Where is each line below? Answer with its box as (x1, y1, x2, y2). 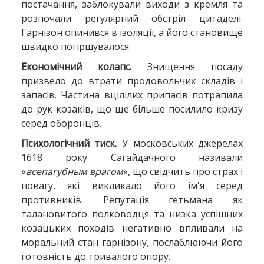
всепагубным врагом (25, 165, 123, 178)
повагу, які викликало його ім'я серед (21, 179, 243, 192)
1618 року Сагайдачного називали (21, 151, 243, 164)
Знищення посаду (131, 60, 243, 73)
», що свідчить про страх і (123, 165, 243, 178)
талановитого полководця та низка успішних (21, 207, 243, 220)
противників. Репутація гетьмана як (21, 193, 243, 206)
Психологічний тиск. (21, 137, 117, 150)
